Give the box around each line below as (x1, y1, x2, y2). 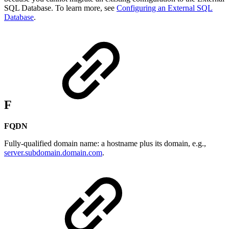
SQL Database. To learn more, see (4, 3, 117, 12)
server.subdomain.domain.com (4, 148, 102, 157)
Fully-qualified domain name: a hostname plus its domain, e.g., (4, 139, 206, 148)
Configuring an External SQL (117, 3, 213, 12)
